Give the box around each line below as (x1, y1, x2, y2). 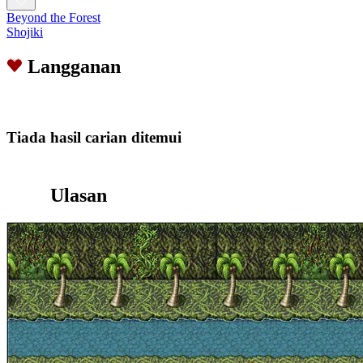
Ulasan (50, 184, 107, 206)
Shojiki (6, 25, 43, 40)
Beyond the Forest (6, 11, 100, 25)
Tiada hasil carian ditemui (6, 128, 181, 146)
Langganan (28, 56, 121, 78)
